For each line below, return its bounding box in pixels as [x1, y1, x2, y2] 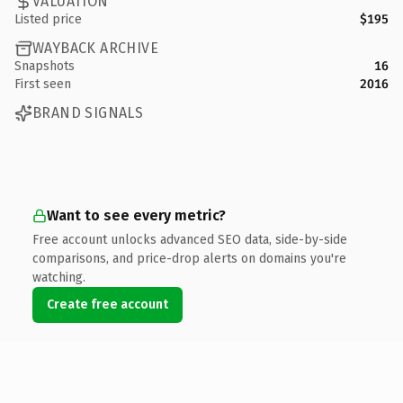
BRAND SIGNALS [32, 104, 144, 121]
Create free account [47, 296, 168, 312]
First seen [14, 76, 71, 92]
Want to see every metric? [47, 206, 226, 224]
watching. [32, 269, 85, 285]
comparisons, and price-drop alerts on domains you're [32, 250, 346, 266]
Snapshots [14, 58, 75, 74]
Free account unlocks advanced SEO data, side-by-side [32, 231, 347, 247]
